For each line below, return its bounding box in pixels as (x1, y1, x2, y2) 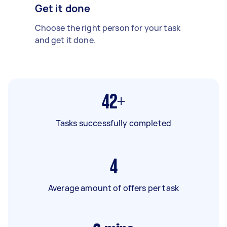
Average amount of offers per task (48, 182, 179, 194)
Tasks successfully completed (55, 117, 172, 129)
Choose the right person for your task (34, 22, 181, 33)
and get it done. (34, 34, 96, 46)
